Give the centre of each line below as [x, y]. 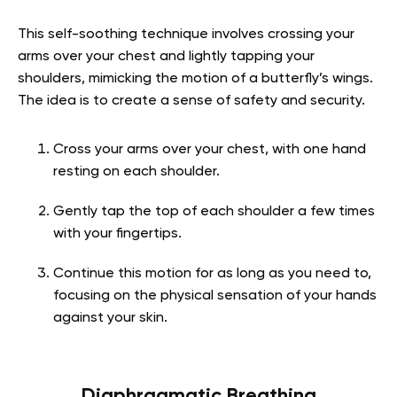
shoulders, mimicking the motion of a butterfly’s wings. [195, 79]
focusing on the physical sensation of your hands [215, 296]
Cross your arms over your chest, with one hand [210, 150]
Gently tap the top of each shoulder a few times [214, 212]
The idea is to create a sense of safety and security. [191, 101]
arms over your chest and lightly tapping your [166, 57]
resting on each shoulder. [136, 172]
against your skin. [112, 319]
